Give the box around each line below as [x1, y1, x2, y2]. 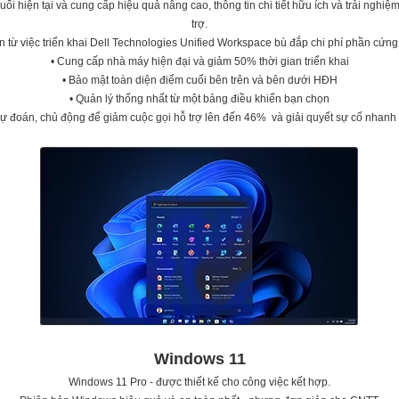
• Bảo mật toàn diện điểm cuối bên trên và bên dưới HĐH [61, 74, 338, 86]
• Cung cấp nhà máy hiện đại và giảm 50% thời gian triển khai [50, 55, 349, 68]
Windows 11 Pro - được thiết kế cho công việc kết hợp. [69, 376, 330, 388]
